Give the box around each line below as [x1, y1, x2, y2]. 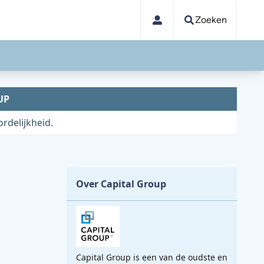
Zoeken [195, 14, 227, 25]
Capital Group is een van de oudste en [76, 251, 227, 263]
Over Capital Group [76, 177, 166, 190]
